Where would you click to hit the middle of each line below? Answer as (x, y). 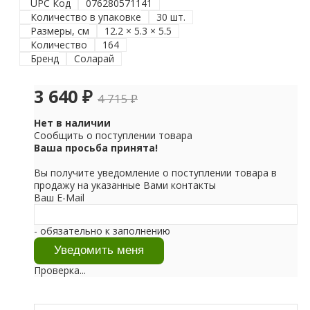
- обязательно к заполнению (102, 230)
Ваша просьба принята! (96, 147)
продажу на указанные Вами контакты (125, 185)
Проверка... (60, 270)
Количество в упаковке (86, 17)
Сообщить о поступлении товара (113, 135)
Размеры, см (60, 30)
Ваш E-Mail (59, 197)
